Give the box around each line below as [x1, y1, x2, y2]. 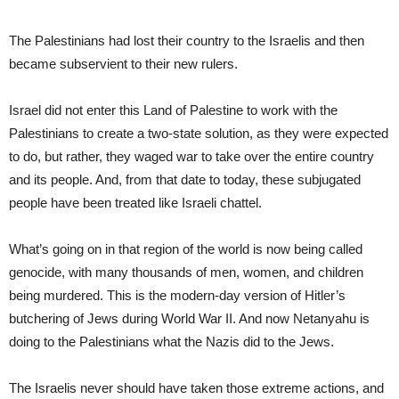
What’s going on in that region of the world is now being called [9, 240, 362, 256]
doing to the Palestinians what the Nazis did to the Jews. [9, 333, 334, 349]
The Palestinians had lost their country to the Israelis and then [9, 32, 364, 48]
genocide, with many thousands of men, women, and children [9, 264, 363, 280]
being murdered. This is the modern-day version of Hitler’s [9, 287, 346, 303]
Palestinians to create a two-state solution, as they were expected [9, 125, 388, 141]
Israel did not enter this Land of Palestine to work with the [9, 102, 338, 118]
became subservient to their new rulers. [9, 55, 238, 71]
